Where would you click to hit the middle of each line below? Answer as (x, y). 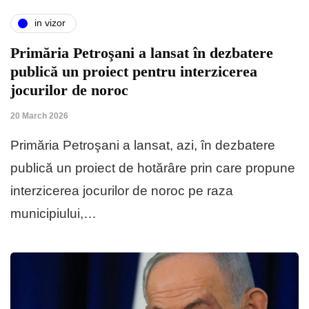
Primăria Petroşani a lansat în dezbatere (142, 52)
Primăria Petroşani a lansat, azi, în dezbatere (143, 145)
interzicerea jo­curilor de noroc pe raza (122, 190)
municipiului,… (53, 213)
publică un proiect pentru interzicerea (134, 71)
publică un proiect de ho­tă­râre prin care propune (153, 168)
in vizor (50, 23)
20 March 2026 (39, 116)
